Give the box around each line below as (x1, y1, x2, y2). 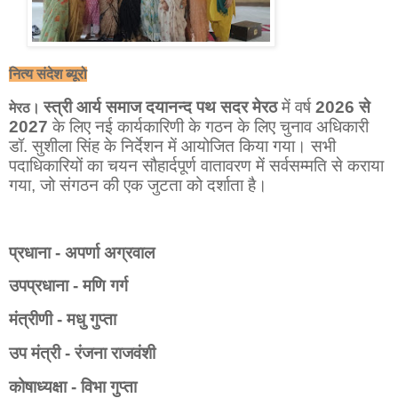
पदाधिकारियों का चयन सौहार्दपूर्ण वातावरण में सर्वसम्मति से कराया (9, 155, 384, 175)
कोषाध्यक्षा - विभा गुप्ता (9, 377, 141, 396)
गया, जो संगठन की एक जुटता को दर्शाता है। (9, 175, 267, 195)
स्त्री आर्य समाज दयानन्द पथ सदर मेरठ (44, 97, 282, 116)
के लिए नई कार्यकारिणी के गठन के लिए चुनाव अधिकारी (48, 116, 369, 136)
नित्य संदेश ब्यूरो (9, 67, 87, 83)
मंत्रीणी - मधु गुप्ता (9, 310, 121, 330)
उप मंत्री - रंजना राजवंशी (9, 344, 160, 363)
